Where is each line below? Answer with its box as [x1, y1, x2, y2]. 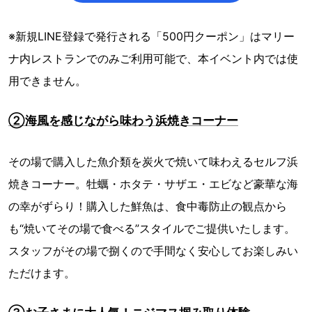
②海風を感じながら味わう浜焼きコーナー [8, 113, 238, 127]
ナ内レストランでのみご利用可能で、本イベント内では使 [8, 51, 298, 65]
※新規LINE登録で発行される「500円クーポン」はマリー [8, 29, 295, 43]
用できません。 [8, 73, 86, 88]
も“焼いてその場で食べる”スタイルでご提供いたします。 [8, 221, 295, 235]
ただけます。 [8, 265, 75, 280]
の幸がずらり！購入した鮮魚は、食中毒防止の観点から [8, 198, 287, 213]
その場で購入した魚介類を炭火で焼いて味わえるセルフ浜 [8, 154, 298, 169]
